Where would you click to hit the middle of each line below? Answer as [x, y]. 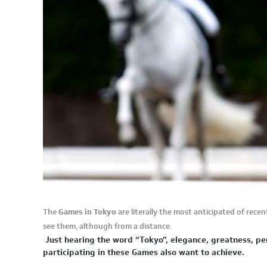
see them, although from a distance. [107, 226]
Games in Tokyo [87, 212]
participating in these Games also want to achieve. [144, 252]
